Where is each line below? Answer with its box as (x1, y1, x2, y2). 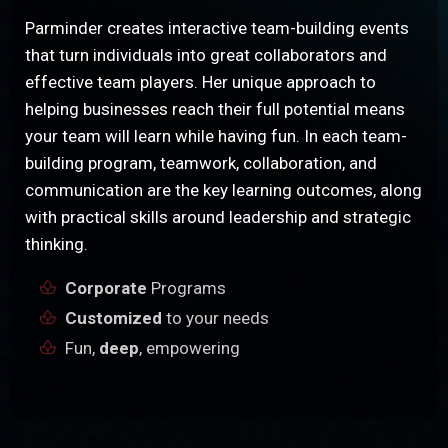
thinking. (25, 234, 88, 254)
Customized (65, 308, 162, 328)
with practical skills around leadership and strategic (25, 207, 411, 227)
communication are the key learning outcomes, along (25, 180, 422, 200)
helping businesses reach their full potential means (25, 99, 405, 119)
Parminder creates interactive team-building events (25, 18, 409, 38)
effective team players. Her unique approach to (25, 72, 376, 92)
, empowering (139, 338, 240, 358)
